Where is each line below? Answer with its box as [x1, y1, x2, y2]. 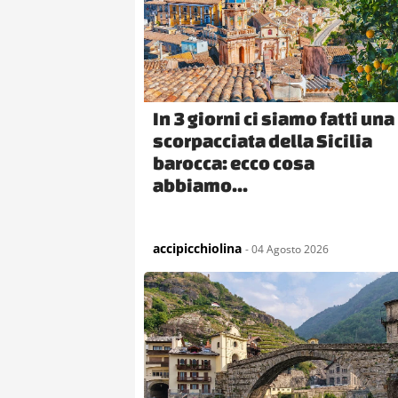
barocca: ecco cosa [153, 151, 314, 173]
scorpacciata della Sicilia [153, 129, 372, 151]
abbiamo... [153, 173, 248, 195]
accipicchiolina [153, 239, 242, 257]
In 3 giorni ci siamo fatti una [153, 107, 394, 129]
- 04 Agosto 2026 [245, 241, 329, 257]
